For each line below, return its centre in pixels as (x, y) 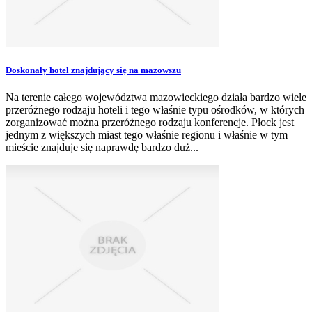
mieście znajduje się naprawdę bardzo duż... (102, 148)
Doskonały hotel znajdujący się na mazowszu (93, 70)
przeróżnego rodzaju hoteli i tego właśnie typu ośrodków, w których (155, 110)
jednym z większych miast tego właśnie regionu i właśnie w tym (147, 135)
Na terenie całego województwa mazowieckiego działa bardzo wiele (156, 97)
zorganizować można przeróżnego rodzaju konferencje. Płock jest (150, 123)
